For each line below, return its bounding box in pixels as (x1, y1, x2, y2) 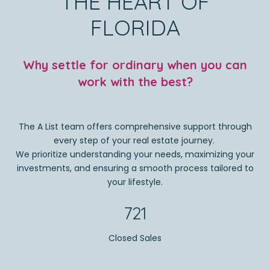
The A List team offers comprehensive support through (18, 121, 252, 133)
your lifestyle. (107, 176, 163, 189)
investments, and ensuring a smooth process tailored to (16, 162, 254, 175)
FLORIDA (90, 14, 180, 41)
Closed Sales (108, 232, 162, 245)
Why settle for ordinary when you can (23, 57, 247, 72)
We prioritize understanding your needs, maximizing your (16, 148, 254, 161)
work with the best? (77, 74, 193, 89)
